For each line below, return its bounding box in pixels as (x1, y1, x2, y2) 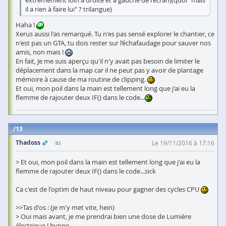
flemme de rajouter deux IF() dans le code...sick (16, 166, 156, 176)
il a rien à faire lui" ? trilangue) (25, 4, 112, 14)
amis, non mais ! (16, 47, 65, 56)
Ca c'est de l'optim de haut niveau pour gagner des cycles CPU (16, 184, 201, 194)
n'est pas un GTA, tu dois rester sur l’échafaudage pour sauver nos (16, 38, 211, 47)
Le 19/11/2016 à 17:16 (152, 138, 214, 147)
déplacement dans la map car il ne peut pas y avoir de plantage (16, 65, 203, 75)
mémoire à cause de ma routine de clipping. (16, 74, 147, 84)
